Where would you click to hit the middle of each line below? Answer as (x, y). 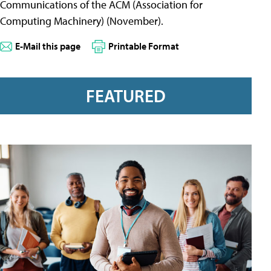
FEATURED (126, 95)
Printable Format (144, 46)
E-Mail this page (48, 46)
